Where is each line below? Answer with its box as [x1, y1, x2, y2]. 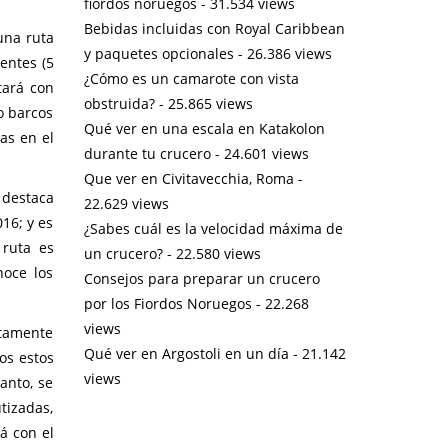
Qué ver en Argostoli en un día [83, 343, 289, 363]
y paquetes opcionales [83, 43, 234, 63]
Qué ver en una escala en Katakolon [83, 118, 325, 138]
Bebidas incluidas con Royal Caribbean [83, 18, 345, 38]
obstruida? [83, 93, 155, 113]
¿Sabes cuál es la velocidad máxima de [83, 218, 343, 238]
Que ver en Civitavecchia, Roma [83, 168, 294, 188]
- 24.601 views [210, 143, 309, 163]
